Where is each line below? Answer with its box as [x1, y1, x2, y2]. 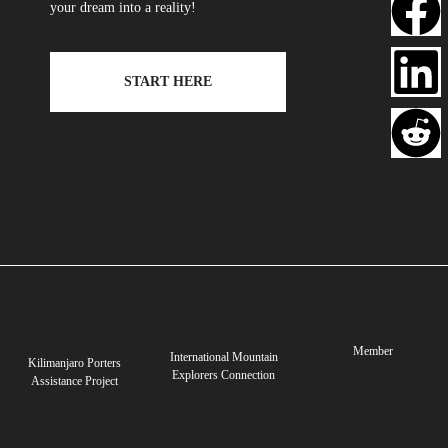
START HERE [124, 73, 212, 89]
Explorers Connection [172, 368, 276, 383]
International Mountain [169, 350, 278, 365]
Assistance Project [31, 373, 119, 388]
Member [353, 343, 394, 358]
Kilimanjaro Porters [28, 355, 122, 370]
